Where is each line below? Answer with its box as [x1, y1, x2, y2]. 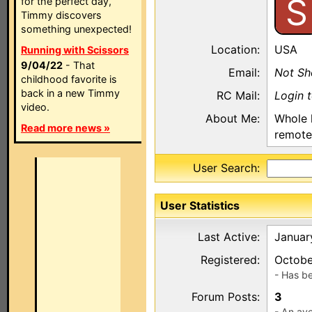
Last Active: [198, 230, 260, 244]
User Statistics [160, 198, 240, 212]
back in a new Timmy [21, 87, 120, 99]
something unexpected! [21, 23, 132, 35]
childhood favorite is [21, 73, 117, 85]
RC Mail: [217, 88, 260, 102]
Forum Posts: [192, 290, 260, 304]
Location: [211, 42, 260, 56]
